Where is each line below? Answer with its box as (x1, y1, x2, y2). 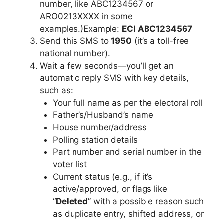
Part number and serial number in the (52, 147, 202, 157)
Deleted (55, 196, 88, 206)
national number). (40, 48, 110, 58)
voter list (52, 159, 87, 169)
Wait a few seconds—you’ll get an (40, 60, 174, 71)
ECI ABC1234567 (122, 23, 192, 34)
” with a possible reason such (87, 196, 204, 206)
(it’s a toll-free (132, 36, 189, 46)
